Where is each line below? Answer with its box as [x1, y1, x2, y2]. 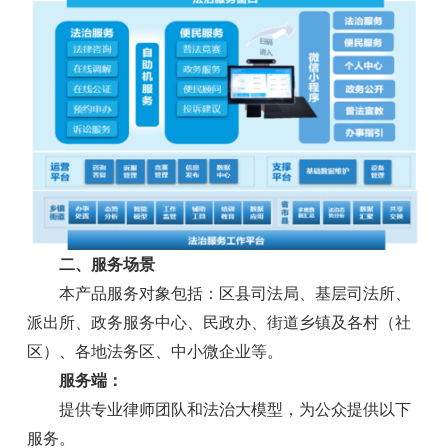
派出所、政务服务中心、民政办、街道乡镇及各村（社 [27, 313, 412, 331]
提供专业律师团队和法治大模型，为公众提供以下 [27, 400, 412, 418]
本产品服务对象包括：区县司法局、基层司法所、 [27, 284, 412, 302]
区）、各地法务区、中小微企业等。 [27, 342, 284, 360]
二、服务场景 [27, 255, 156, 273]
